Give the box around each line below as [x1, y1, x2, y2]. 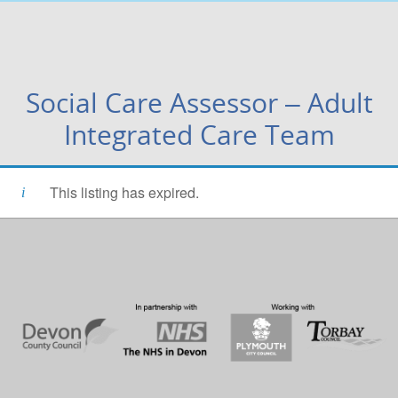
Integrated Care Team [63, 116, 335, 154]
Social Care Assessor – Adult [25, 84, 373, 122]
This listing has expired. [50, 182, 199, 203]
